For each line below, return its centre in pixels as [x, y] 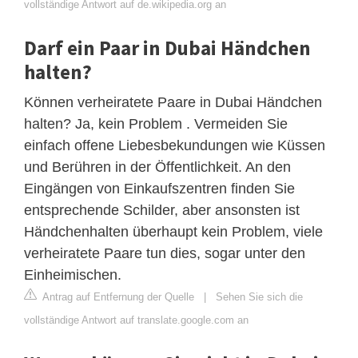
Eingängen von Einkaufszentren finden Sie [159, 188]
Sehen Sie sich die [259, 296]
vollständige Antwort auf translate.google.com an [136, 320]
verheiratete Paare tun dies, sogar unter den [165, 253]
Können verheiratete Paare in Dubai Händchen [173, 102]
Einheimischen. [73, 274]
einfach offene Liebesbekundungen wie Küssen [175, 145]
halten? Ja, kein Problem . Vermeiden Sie [156, 123]
